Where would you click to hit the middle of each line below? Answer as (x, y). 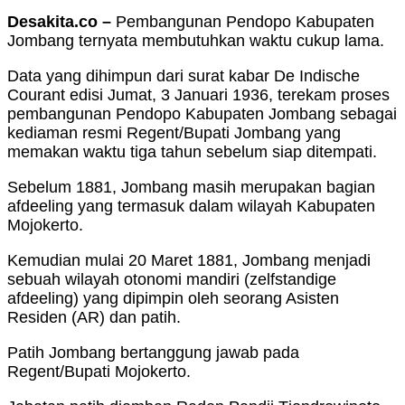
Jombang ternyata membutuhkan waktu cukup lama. (196, 41)
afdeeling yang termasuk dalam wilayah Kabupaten (191, 207)
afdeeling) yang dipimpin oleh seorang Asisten (173, 299)
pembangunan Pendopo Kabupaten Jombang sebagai (202, 114)
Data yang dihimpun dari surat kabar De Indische (184, 76)
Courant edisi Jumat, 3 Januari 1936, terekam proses (198, 95)
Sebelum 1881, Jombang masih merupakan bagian (191, 188)
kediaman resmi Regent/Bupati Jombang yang (174, 133)
